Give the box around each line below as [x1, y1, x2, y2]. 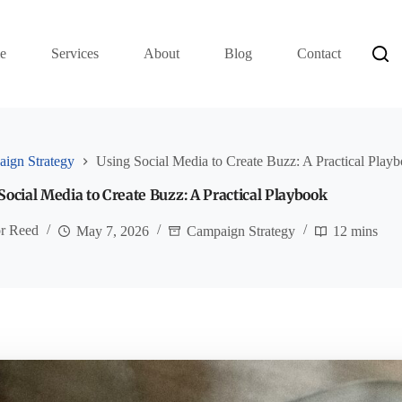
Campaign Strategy [187, 223, 296, 239]
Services [51, 46, 100, 61]
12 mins [333, 223, 379, 239]
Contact [297, 46, 342, 61]
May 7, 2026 [76, 223, 150, 239]
